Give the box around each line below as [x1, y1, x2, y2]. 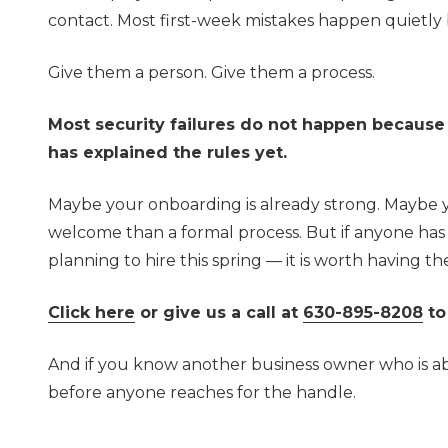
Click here [48, 302, 135, 322]
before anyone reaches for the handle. [48, 382, 356, 402]
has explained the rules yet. [48, 142, 287, 162]
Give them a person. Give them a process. [48, 62, 375, 82]
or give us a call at [135, 302, 303, 322]
